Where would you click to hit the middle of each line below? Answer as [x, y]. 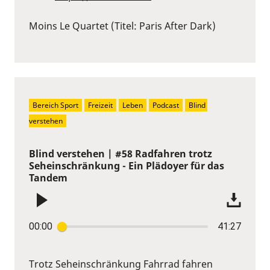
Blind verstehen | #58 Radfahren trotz [121, 153]
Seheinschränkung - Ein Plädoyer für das [127, 165]
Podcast [166, 105]
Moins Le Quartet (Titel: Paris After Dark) [122, 26]
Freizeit [100, 105]
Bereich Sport [55, 105]
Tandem [48, 177]
